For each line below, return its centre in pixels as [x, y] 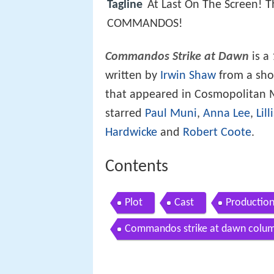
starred [125, 114]
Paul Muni [171, 114]
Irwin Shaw [188, 76]
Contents [137, 167]
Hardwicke [131, 133]
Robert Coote [217, 133]
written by [133, 76]
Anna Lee [227, 114]
